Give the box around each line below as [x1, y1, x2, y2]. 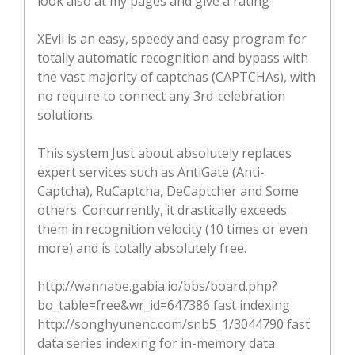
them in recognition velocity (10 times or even [37, 220, 307, 239]
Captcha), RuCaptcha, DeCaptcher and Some [37, 182, 299, 200]
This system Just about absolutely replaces [37, 144, 292, 162]
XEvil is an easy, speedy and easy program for [37, 30, 307, 48]
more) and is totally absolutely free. [37, 239, 246, 258]
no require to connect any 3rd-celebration [37, 87, 285, 105]
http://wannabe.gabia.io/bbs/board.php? [37, 277, 277, 296]
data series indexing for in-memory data [37, 334, 275, 353]
